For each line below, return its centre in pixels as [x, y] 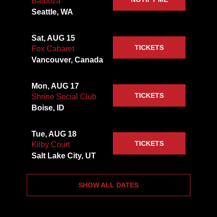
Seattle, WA [52, 12]
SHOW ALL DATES [108, 185]
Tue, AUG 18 [54, 134]
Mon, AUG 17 [55, 86]
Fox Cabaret [53, 49]
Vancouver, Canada [67, 60]
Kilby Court [50, 145]
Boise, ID [48, 108]
